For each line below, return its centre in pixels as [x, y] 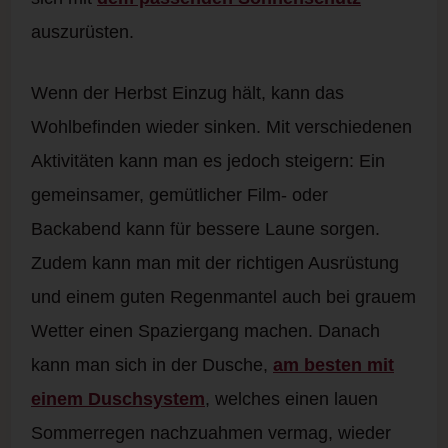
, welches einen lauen [291, 399]
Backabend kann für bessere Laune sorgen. [205, 229]
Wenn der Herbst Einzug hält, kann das [187, 93]
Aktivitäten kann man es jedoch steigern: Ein [208, 161]
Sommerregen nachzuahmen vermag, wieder [211, 433]
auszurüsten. [82, 32]
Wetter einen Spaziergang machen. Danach [205, 331]
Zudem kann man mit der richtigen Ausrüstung [215, 263]
